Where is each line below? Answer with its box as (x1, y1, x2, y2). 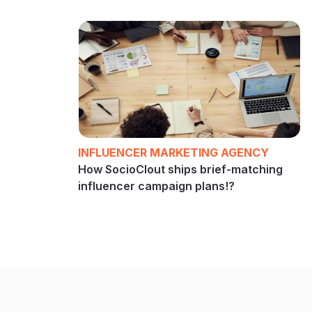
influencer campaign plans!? (78, 178, 235, 193)
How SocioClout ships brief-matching (78, 162, 283, 176)
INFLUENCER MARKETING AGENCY (78, 145, 269, 159)
